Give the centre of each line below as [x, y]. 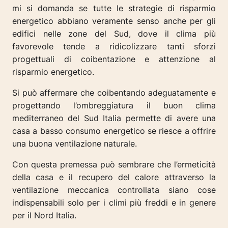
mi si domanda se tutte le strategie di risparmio [114, 8]
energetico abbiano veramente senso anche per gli [114, 21]
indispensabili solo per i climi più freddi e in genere [114, 203]
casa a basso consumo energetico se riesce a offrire [114, 131]
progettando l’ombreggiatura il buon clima [114, 106]
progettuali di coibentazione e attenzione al [114, 59]
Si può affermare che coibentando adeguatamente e [114, 93]
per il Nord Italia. [44, 216]
